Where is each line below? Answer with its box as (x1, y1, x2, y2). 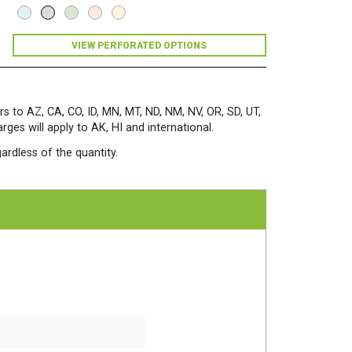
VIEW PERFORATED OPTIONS (71, 39, 207, 51)
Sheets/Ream (12, 70, 72, 81)
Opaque (12, 13, 46, 24)
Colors (12, 27, 40, 38)
